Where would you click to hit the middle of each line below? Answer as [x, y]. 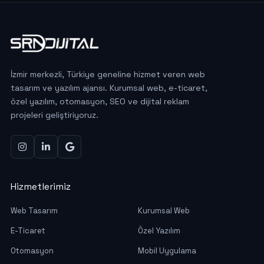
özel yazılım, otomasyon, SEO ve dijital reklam [100, 102]
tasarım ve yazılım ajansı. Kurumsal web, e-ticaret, [109, 88]
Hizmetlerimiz [41, 187]
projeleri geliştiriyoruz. [55, 115]
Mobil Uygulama [167, 251]
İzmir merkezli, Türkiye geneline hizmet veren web [108, 75]
